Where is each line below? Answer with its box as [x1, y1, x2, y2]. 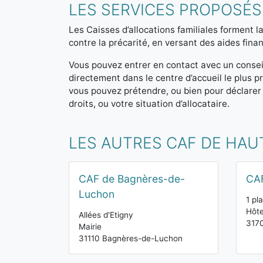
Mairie [79, 222, 102, 231]
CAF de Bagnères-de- [79, 173, 185, 185]
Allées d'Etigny [79, 210, 133, 220]
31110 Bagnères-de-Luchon [79, 234, 183, 243]
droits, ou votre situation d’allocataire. [69, 98, 230, 109]
